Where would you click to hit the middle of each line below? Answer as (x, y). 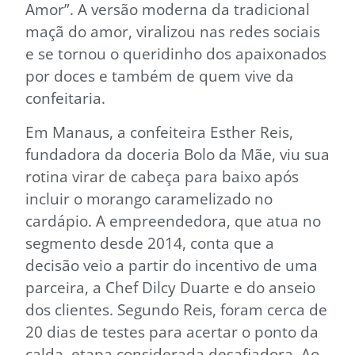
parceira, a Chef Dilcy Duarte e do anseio (170, 287)
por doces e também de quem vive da (160, 76)
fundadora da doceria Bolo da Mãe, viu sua (177, 154)
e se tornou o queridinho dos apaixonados (176, 54)
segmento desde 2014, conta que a (150, 242)
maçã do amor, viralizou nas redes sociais (173, 32)
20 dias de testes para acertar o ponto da (172, 331)
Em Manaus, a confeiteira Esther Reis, (159, 132)
